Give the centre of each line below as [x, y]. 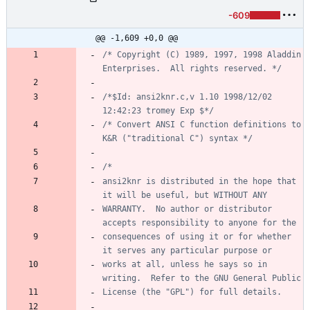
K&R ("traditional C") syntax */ [177, 138]
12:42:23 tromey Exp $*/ [158, 110]
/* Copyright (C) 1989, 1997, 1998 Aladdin [202, 54]
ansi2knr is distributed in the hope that [199, 181]
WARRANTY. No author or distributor [187, 209]
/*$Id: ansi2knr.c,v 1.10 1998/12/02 [187, 97]
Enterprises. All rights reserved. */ [192, 68]
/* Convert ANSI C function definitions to [202, 124]
